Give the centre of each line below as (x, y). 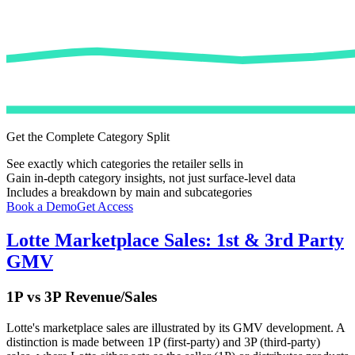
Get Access (105, 207)
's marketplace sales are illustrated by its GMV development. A (189, 327)
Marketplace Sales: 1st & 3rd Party (197, 240)
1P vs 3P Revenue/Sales (82, 296)
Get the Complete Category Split (88, 137)
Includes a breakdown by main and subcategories (129, 193)
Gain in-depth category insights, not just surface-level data (151, 178)
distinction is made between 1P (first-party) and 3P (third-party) (163, 342)
